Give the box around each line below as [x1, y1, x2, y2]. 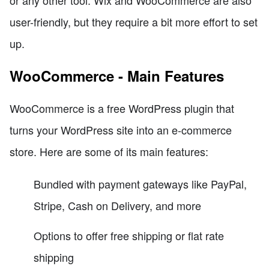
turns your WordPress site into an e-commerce [10, 122, 232, 138]
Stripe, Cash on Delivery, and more [34, 198, 201, 214]
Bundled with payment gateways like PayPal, [34, 176, 247, 192]
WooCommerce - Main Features [10, 65, 224, 86]
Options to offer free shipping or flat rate [34, 228, 224, 244]
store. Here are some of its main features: [10, 144, 208, 160]
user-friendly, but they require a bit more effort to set [10, 14, 258, 30]
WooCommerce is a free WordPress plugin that [10, 100, 234, 116]
